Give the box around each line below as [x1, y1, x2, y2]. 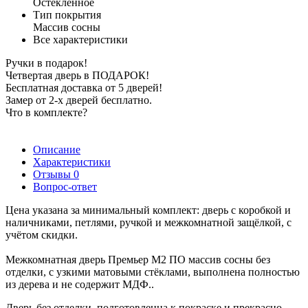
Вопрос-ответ [33, 180, 97, 192]
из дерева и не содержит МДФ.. [5, 278, 154, 290]
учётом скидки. [5, 228, 78, 241]
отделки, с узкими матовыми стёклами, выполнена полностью [5, 265, 300, 278]
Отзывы [33, 168, 74, 180]
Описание [33, 143, 80, 155]
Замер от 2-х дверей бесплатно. [5, 93, 152, 106]
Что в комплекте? [5, 106, 87, 118]
